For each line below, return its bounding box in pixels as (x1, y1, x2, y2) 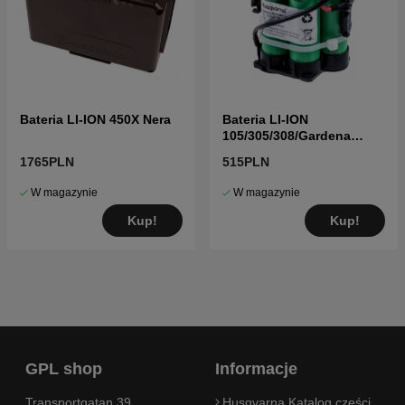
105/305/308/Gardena (222, 128, 351, 144)
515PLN (222, 155, 269, 170)
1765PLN (20, 155, 74, 170)
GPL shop (25, 360, 102, 379)
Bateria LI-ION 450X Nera (20, 112, 171, 127)
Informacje (215, 360, 297, 379)
